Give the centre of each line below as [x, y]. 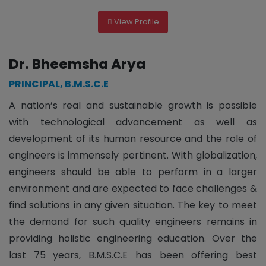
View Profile [135, 22]
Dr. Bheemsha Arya [77, 64]
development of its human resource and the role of [133, 138]
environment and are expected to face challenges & [133, 188]
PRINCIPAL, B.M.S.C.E [59, 84]
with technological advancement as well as [133, 122]
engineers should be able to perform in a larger [133, 172]
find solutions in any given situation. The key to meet [133, 205]
